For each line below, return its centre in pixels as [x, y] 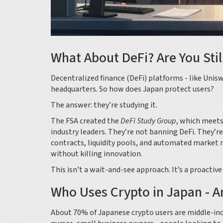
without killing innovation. [97, 154]
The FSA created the [86, 121]
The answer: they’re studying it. [104, 105]
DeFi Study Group [148, 121]
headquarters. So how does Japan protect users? [132, 89]
